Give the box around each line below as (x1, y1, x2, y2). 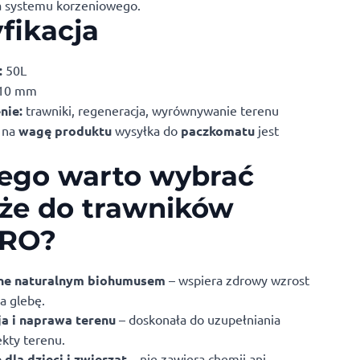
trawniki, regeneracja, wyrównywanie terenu (22, 102, 279, 119)
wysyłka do (115, 122, 181, 139)
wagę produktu (18, 122, 115, 140)
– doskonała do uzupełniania (116, 311, 280, 328)
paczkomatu (181, 122, 258, 140)
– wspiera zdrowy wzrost (166, 272, 309, 288)
